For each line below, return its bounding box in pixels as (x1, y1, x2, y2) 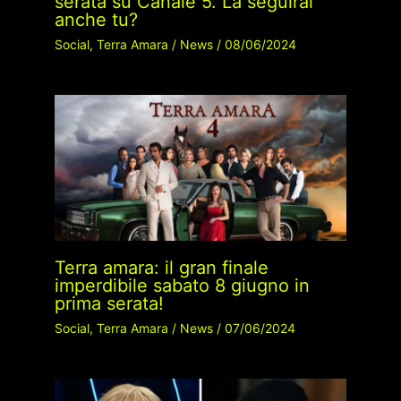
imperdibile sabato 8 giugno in (54, 274, 310, 296)
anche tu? (54, 8, 138, 30)
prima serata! (54, 292, 164, 314)
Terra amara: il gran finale (54, 256, 269, 278)
